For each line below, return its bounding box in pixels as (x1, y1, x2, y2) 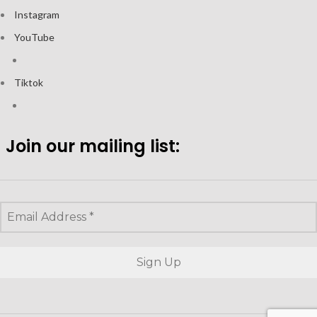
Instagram (12, 8, 59, 21)
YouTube (12, 30, 54, 43)
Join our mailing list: (6, 134, 180, 158)
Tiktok (12, 76, 43, 88)
